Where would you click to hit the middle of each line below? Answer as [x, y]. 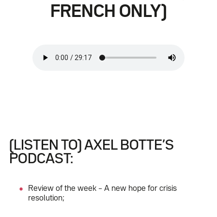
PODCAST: [41, 159]
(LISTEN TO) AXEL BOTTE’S [91, 146]
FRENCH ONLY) [108, 12]
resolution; [46, 198]
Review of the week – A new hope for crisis [103, 188]
